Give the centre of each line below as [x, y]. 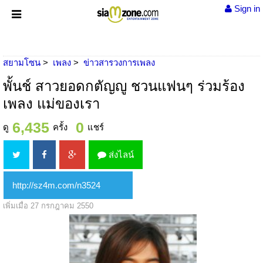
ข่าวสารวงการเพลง [119, 63]
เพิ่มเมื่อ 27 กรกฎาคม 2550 [48, 206]
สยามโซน [22, 63]
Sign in [246, 9]
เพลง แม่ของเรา [51, 104]
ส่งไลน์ [120, 155]
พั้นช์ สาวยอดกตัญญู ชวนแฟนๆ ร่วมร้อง [124, 86]
